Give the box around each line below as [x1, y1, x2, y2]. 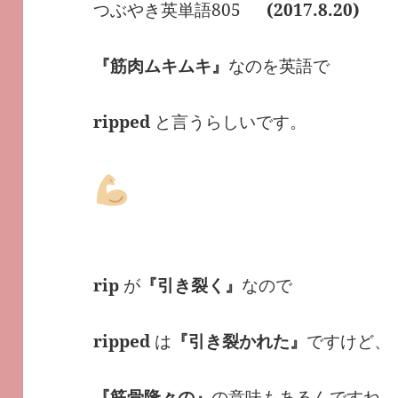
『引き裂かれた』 [171, 329, 307, 353]
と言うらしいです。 [150, 110, 307, 134]
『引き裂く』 [140, 273, 243, 297]
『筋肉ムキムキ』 [93, 54, 229, 78]
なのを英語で [228, 54, 330, 78]
